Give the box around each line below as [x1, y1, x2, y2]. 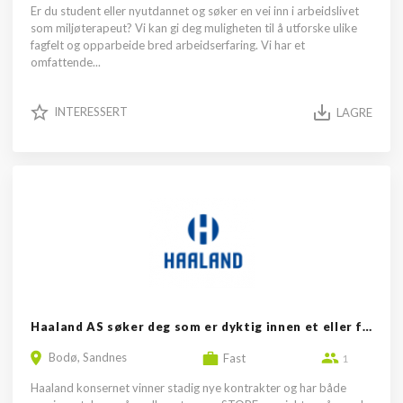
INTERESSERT [54, 104, 128, 119]
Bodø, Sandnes [49, 350, 127, 364]
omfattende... [31, 55, 101, 69]
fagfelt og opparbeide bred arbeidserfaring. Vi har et [31, 38, 305, 52]
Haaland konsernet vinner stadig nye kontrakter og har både [31, 381, 346, 395]
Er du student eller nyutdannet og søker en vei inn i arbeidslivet [31, 4, 359, 18]
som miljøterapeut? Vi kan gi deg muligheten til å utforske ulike [31, 21, 357, 35]
